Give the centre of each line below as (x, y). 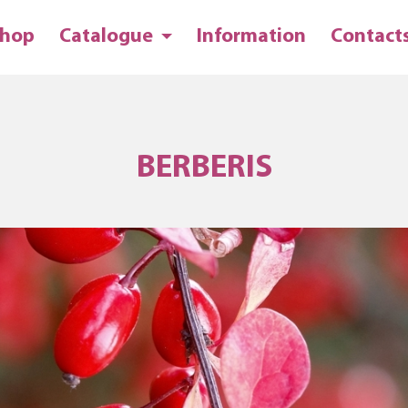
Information (251, 37)
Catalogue (108, 37)
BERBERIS (204, 169)
